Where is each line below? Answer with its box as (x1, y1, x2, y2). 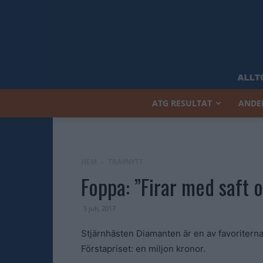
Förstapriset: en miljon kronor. (81, 243, 205, 254)
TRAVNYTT (108, 157, 143, 167)
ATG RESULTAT (152, 97, 212, 109)
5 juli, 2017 (83, 204, 116, 213)
